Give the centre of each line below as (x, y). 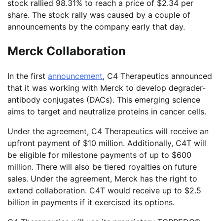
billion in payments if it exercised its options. (91, 202)
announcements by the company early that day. (96, 26)
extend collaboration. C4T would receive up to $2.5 (104, 190)
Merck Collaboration (67, 51)
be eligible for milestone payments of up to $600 (99, 155)
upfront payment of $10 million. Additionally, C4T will (107, 143)
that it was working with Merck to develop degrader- (107, 88)
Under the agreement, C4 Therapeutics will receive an (108, 131)
